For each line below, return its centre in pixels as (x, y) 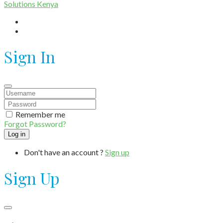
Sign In (30, 57)
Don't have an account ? (64, 152)
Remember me (40, 114)
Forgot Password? (35, 123)
